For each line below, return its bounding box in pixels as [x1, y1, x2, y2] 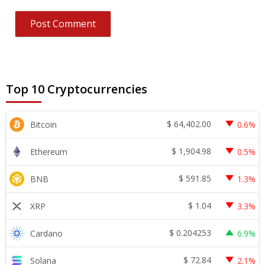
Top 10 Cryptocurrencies [6, 80, 147, 97]
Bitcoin [30, 118, 57, 130]
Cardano [30, 227, 63, 239]
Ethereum [30, 146, 67, 157]
